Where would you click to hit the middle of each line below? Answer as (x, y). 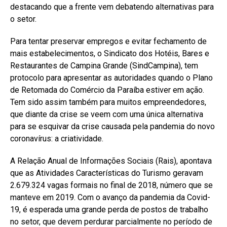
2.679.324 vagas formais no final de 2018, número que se (111, 185)
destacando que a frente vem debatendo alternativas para (112, 7)
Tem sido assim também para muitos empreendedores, (108, 102)
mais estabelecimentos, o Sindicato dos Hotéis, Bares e (110, 53)
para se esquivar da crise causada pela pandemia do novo (112, 126)
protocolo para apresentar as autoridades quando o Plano (111, 78)
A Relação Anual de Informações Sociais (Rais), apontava (111, 161)
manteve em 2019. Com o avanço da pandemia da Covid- (110, 197)
